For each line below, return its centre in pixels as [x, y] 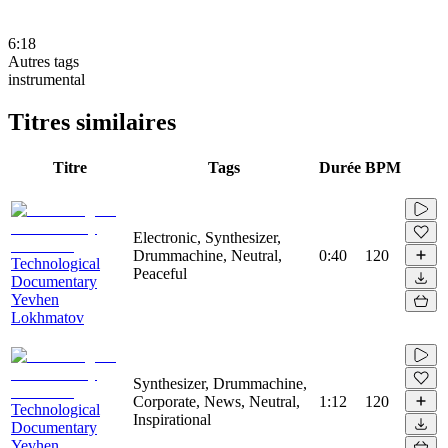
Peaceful [160, 273]
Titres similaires [92, 121]
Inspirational [172, 419]
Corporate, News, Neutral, [216, 401]
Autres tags [43, 61]
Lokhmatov [47, 317]
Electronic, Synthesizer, [207, 237]
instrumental [46, 79]
